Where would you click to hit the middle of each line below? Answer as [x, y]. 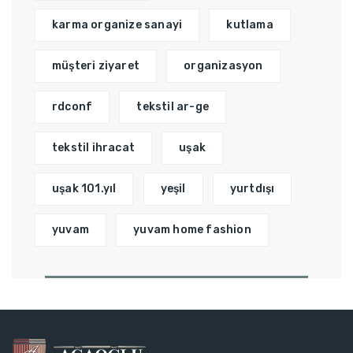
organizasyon [223, 66]
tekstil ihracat [93, 148]
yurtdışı [252, 189]
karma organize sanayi [117, 25]
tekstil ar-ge [173, 107]
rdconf [72, 107]
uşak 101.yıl [84, 189]
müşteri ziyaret [96, 66]
